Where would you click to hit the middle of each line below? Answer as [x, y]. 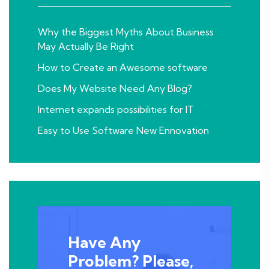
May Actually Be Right [86, 46]
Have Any [104, 242]
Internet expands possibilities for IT [116, 109]
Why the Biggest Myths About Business [126, 32]
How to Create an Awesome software [123, 67]
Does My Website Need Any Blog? [115, 88]
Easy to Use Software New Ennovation [123, 130]
